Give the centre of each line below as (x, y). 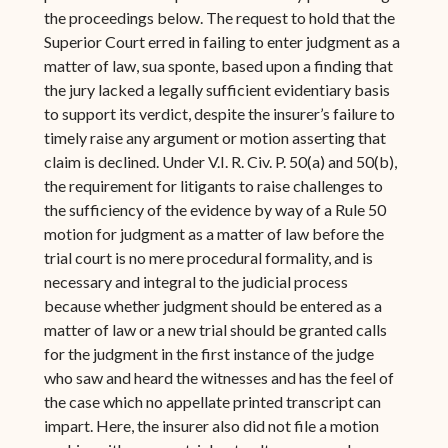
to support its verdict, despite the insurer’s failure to (219, 113)
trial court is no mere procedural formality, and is (208, 257)
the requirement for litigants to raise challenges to (213, 185)
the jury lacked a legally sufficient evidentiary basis (216, 89)
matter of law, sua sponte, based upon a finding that (218, 65)
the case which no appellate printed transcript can (212, 401)
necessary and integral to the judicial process (195, 281)
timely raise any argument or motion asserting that (214, 137)
